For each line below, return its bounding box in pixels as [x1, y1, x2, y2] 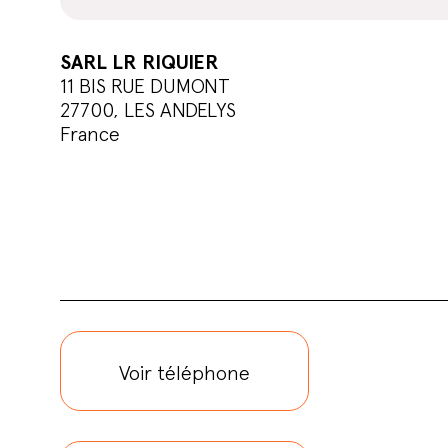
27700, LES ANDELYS [60, 98, 237, 122]
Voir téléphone [118, 361, 250, 385]
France [60, 122, 121, 146]
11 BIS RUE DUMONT [60, 74, 231, 98]
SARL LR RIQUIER [60, 50, 220, 74]
